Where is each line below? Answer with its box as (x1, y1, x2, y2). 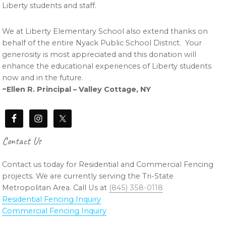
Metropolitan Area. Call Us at (2, 183, 109, 193)
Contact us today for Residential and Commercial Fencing (2, 160, 214, 169)
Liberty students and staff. (2, 1, 97, 11)
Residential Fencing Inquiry (2, 195, 101, 204)
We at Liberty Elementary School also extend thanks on (2, 27, 208, 36)
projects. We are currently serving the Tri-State (2, 172, 174, 181)
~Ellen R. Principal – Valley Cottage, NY (2, 85, 151, 94)
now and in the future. (2, 73, 84, 83)
